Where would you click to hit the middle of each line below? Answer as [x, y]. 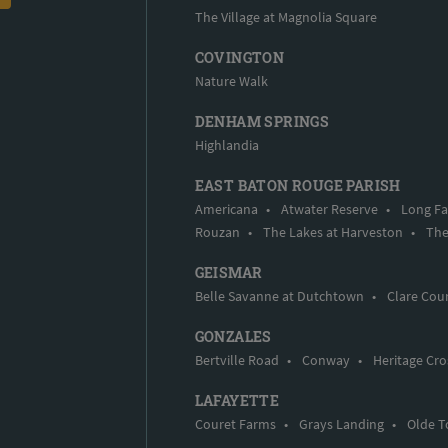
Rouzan [217, 231]
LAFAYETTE [237, 400]
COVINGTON [239, 57]
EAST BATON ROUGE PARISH [297, 185]
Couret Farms [235, 423]
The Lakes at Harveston [332, 231]
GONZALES [233, 336]
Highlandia [226, 144]
